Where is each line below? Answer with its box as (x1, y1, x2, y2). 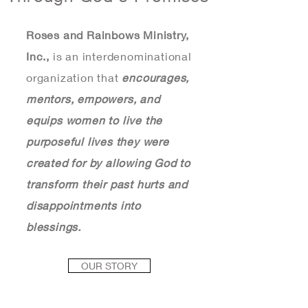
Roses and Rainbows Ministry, (26, 28, 189, 41)
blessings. (26, 220, 82, 233)
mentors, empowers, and (26, 92, 160, 105)
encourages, (122, 71, 190, 84)
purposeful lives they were (26, 135, 169, 148)
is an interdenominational (49, 49, 192, 63)
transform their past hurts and (26, 177, 188, 190)
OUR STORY (81, 260, 137, 272)
